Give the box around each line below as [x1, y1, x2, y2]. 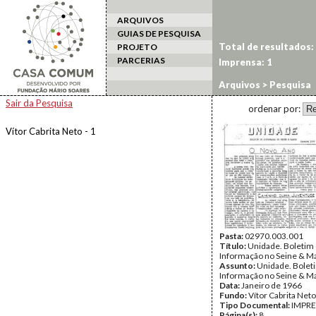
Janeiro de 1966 [241, 280, 302, 291]
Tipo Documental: [219, 300, 291, 310]
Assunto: [219, 260, 257, 271]
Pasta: [219, 231, 245, 241]
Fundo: [219, 290, 248, 300]
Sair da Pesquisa [6, 97, 73, 109]
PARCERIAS [117, 55, 165, 66]
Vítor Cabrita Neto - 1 [6, 126, 96, 137]
